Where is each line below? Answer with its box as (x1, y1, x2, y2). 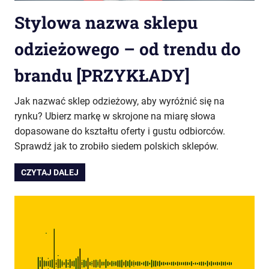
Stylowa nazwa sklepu (14, 11, 198, 34)
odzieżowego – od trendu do (14, 37, 241, 60)
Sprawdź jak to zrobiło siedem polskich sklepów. (14, 140, 219, 152)
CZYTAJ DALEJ (21, 168, 79, 178)
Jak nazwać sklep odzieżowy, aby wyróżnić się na (14, 95, 225, 107)
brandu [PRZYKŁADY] (14, 64, 190, 86)
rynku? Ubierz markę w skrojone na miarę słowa (14, 110, 216, 122)
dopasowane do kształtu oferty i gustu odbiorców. (14, 125, 225, 137)
